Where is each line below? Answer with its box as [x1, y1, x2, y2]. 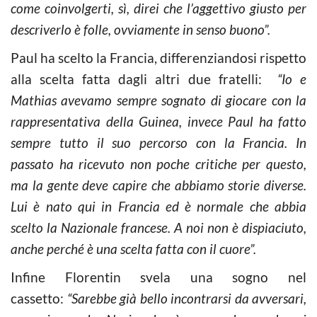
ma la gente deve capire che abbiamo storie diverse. [11, 176, 306, 193]
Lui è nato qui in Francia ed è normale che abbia [11, 197, 306, 214]
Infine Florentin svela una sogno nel [11, 268, 306, 285]
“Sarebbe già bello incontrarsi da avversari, [67, 289, 306, 306]
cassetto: [11, 289, 67, 306]
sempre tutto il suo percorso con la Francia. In [11, 134, 306, 151]
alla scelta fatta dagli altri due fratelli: [11, 70, 277, 87]
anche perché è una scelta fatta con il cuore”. [11, 240, 256, 257]
